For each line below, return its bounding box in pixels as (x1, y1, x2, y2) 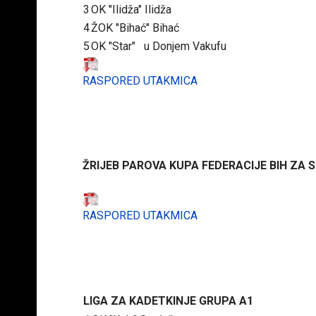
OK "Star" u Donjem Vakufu (91, 39, 226, 54)
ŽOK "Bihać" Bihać (91, 21, 179, 35)
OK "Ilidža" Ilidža (91, 3, 171, 17)
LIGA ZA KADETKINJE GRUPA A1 (83, 293, 253, 308)
